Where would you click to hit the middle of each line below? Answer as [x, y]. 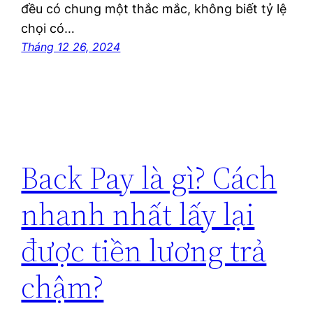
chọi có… [48, 29]
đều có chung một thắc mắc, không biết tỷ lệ [154, 9]
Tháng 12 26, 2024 [71, 47]
